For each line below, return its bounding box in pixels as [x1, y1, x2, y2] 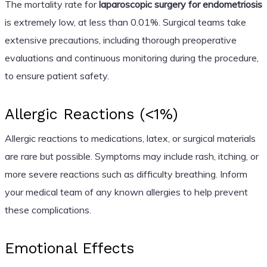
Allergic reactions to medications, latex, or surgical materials [4, 132, 256, 144]
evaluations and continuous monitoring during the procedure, [4, 51, 259, 64]
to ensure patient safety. [4, 69, 109, 82]
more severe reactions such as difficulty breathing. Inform [4, 167, 247, 180]
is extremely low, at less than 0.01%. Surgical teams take [4, 15, 246, 28]
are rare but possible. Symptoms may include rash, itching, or [4, 150, 259, 162]
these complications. [4, 203, 91, 216]
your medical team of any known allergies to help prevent [4, 185, 248, 198]
